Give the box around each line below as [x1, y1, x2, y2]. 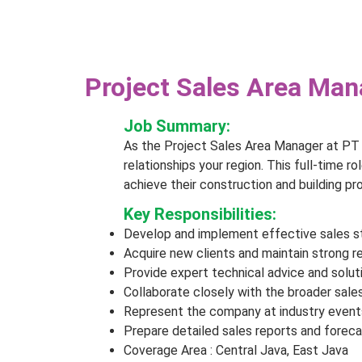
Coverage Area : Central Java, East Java [124, 343, 348, 358]
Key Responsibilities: [124, 204, 276, 224]
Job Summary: [124, 116, 230, 136]
